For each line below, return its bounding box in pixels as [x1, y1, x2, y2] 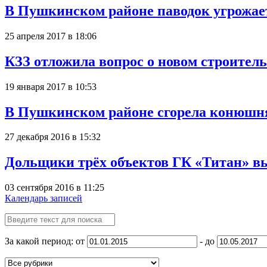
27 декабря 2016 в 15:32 [5, 132, 101, 142]
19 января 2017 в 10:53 [5, 81, 97, 92]
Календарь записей [5, 193, 82, 204]
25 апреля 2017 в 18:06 [5, 30, 97, 41]
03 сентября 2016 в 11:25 [5, 182, 104, 193]
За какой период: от [5, 236, 87, 247]
